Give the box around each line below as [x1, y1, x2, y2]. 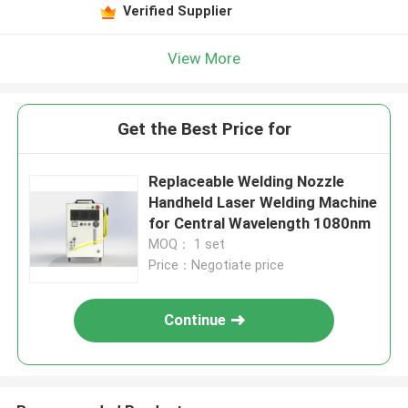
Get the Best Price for [117, 118, 291, 140]
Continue [164, 311, 227, 330]
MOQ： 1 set [148, 237, 226, 252]
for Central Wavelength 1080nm [148, 214, 372, 233]
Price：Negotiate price [148, 258, 285, 273]
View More [168, 48, 240, 67]
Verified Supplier [122, 3, 232, 18]
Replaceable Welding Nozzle [148, 172, 345, 191]
